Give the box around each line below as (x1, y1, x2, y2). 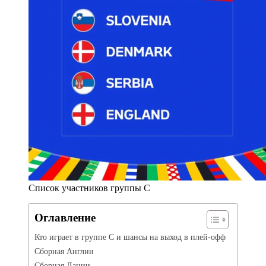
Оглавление (34, 211, 96, 224)
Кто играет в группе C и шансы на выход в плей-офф (34, 232, 226, 242)
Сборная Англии (34, 246, 94, 256)
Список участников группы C (28, 182, 150, 193)
